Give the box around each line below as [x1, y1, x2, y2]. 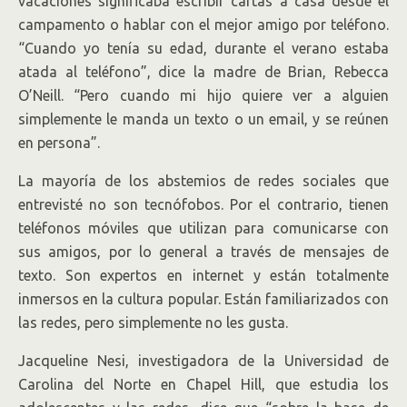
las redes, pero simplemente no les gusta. [18, 314, 288, 331]
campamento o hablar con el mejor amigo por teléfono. [18, 16, 389, 33]
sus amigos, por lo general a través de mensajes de [18, 243, 389, 260]
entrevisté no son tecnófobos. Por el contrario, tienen [18, 196, 389, 213]
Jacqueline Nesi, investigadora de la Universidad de [18, 352, 389, 369]
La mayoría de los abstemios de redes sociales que [18, 173, 389, 189]
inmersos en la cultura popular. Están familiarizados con [18, 291, 389, 307]
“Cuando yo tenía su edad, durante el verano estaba [18, 40, 389, 56]
